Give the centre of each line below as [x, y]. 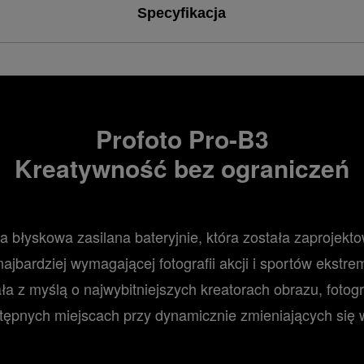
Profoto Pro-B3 [182, 138]
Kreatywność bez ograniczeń [182, 167]
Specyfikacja [182, 13]
